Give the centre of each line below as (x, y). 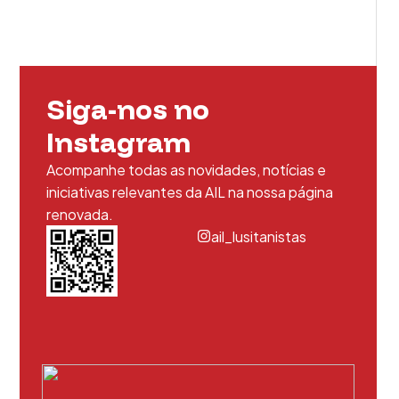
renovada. (79, 214)
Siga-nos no (127, 109)
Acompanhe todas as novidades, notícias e (186, 170)
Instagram (118, 142)
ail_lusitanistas (259, 236)
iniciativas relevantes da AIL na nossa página (189, 192)
